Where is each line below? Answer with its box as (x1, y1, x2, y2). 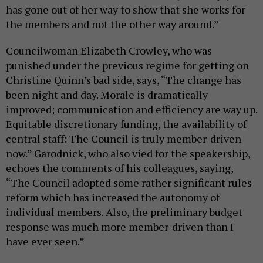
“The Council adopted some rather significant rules (6, 176, 252, 190)
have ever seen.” (6, 234, 85, 248)
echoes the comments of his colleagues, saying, (6, 161, 233, 175)
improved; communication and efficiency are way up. (6, 102, 257, 116)
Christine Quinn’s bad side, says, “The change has (6, 73, 241, 87)
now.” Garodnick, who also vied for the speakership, (6, 146, 250, 160)
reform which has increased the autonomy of (6, 190, 220, 204)
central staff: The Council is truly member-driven (6, 131, 241, 146)
